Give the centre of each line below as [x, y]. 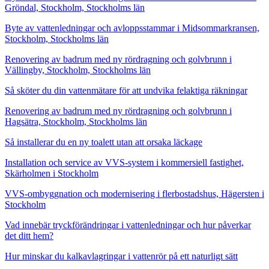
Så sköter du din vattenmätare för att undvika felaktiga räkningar [126, 91]
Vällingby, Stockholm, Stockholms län [78, 70]
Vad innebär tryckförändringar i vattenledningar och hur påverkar [128, 225]
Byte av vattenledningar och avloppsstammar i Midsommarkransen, [132, 28]
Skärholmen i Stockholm [52, 174]
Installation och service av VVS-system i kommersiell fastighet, [124, 163]
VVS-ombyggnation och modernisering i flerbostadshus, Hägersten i [134, 194]
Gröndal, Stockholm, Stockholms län [75, 8]
